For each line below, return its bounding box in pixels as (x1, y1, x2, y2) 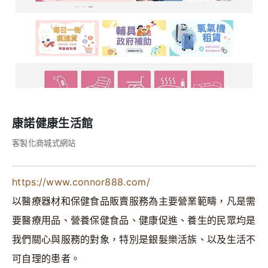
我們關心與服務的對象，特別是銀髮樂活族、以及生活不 (12, 233, 256, 245)
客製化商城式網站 (12, 138, 76, 148)
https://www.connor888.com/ (12, 175, 150, 188)
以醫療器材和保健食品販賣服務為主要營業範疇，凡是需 (12, 194, 256, 207)
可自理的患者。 (12, 252, 81, 264)
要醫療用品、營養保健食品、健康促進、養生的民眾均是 (12, 214, 256, 226)
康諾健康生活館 (12, 116, 93, 130)
